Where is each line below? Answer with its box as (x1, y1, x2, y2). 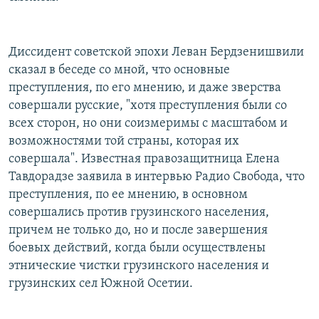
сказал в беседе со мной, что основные (9, 63, 230, 77)
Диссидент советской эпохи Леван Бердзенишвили (9, 45, 304, 59)
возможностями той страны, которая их (9, 134, 239, 148)
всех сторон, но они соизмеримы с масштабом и (9, 116, 288, 130)
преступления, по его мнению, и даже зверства (9, 80, 281, 95)
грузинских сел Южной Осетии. (9, 276, 193, 291)
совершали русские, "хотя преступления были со (9, 98, 287, 113)
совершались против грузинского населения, (9, 205, 269, 219)
